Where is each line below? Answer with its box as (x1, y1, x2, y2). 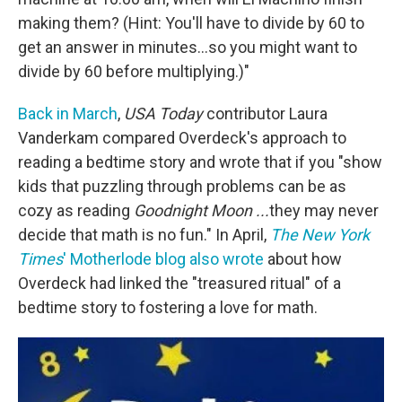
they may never (269, 201, 379, 220)
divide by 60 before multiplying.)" (18, 62, 249, 81)
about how (264, 249, 342, 268)
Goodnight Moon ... (134, 201, 269, 220)
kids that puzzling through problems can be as (18, 177, 346, 196)
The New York (270, 225, 370, 244)
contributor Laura (203, 104, 328, 123)
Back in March (18, 104, 118, 123)
